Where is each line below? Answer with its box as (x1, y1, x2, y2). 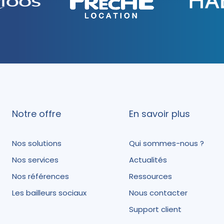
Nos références (12, 171, 69, 181)
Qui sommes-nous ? (129, 138, 204, 148)
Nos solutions (12, 138, 61, 148)
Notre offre (12, 107, 61, 120)
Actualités (129, 154, 167, 165)
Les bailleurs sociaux (12, 187, 86, 198)
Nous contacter (129, 187, 187, 198)
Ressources (129, 171, 172, 181)
